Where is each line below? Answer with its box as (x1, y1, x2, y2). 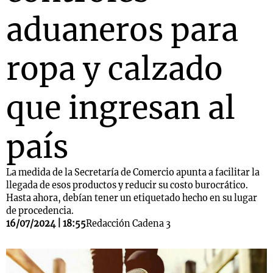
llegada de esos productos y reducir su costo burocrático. (6, 180, 248, 191)
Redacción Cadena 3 (86, 218, 171, 229)
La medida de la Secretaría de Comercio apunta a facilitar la (6, 167, 260, 178)
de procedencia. (6, 205, 76, 216)
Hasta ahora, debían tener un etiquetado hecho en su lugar (6, 193, 257, 204)
